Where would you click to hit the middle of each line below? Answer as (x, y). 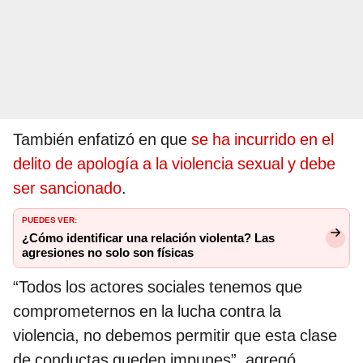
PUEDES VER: (49, 219)
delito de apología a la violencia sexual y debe (174, 164)
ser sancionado (67, 188)
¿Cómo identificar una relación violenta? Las (148, 239)
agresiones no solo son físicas (108, 253)
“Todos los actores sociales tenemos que (158, 287)
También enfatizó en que (102, 140)
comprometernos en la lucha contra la (147, 312)
